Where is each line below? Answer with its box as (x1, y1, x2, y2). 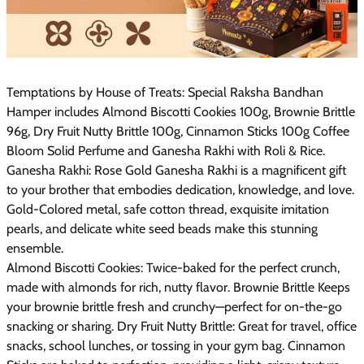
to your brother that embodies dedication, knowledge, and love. (6, 182, 354, 198)
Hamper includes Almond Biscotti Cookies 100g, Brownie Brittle (6, 104, 355, 120)
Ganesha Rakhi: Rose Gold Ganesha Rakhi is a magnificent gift (6, 162, 346, 179)
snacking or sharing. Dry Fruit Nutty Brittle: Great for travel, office (6, 318, 357, 335)
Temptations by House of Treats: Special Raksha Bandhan (6, 84, 323, 101)
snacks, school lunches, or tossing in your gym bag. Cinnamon (6, 338, 345, 354)
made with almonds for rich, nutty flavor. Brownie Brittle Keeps (6, 279, 350, 296)
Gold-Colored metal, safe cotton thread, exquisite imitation (6, 201, 329, 218)
